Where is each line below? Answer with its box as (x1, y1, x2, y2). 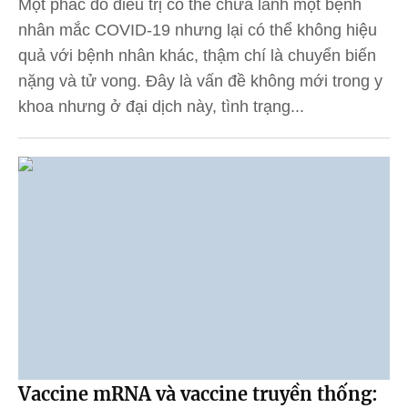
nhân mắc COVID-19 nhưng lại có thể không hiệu (18, 21, 377, 40)
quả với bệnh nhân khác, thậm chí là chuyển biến (18, 46, 376, 66)
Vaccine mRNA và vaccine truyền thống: (18, 382, 378, 405)
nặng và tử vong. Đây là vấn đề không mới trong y (18, 72, 382, 91)
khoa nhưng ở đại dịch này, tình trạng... (18, 97, 304, 117)
